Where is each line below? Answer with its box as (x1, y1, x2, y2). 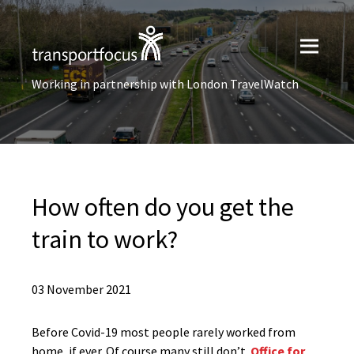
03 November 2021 (32, 281, 131, 297)
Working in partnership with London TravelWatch (32, 76, 299, 92)
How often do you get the (32, 191, 294, 223)
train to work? (32, 224, 178, 255)
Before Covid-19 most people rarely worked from (32, 324, 296, 340)
